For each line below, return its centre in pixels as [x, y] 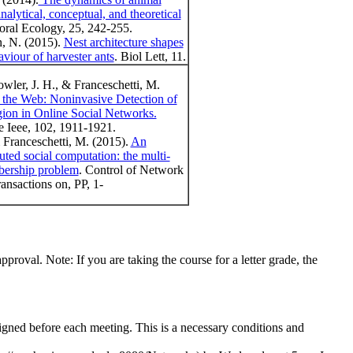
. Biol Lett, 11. [150, 57]
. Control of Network [131, 170]
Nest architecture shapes [123, 43]
